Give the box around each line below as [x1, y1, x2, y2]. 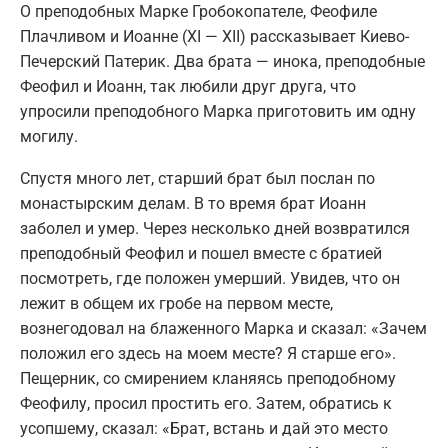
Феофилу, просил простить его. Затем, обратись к [20, 394, 392, 414]
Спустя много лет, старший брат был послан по [20, 169, 375, 189]
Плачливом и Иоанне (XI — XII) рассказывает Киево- [20, 27, 409, 47]
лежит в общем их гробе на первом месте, [20, 294, 333, 314]
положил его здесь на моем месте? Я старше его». [20, 344, 396, 364]
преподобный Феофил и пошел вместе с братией [20, 244, 382, 264]
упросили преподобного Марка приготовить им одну [20, 102, 416, 122]
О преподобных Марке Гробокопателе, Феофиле [20, 2, 377, 22]
